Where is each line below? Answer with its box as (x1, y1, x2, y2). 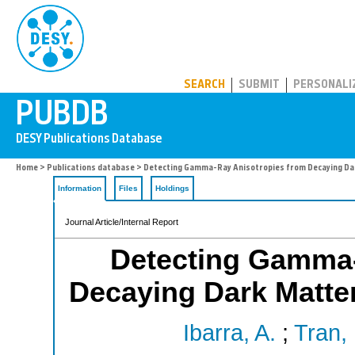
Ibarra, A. (182, 320, 276, 346)
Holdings (155, 184, 189, 193)
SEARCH (184, 79, 225, 91)
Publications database (47, 164, 135, 173)
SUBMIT (239, 79, 280, 91)
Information (58, 184, 101, 193)
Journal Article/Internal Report (65, 217, 178, 227)
